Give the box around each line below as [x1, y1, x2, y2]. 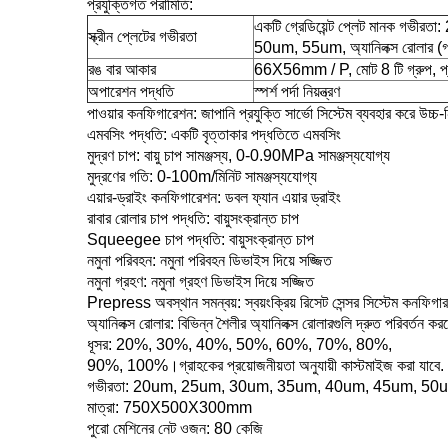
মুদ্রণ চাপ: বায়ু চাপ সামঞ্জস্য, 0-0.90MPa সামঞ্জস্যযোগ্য [87, 147, 390, 165]
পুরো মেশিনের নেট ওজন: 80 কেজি [87, 420, 263, 438]
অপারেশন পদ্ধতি [88, 83, 174, 101]
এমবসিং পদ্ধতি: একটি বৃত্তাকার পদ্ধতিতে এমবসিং [87, 126, 341, 144]
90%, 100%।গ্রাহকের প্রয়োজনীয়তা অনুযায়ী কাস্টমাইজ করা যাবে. [87, 357, 444, 375]
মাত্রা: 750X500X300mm [87, 399, 252, 417]
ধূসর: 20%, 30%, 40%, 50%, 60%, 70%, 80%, [87, 336, 392, 354]
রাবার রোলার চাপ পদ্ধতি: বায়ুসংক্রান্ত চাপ [87, 210, 299, 228]
